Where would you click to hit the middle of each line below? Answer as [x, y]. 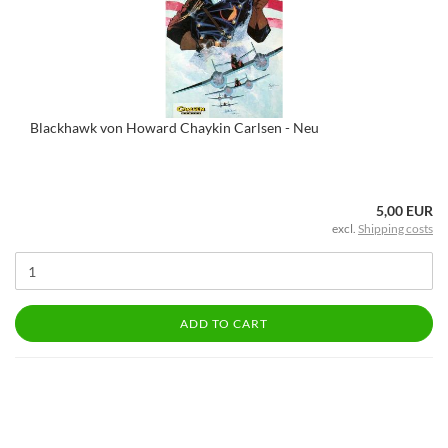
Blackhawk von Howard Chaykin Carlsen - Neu [174, 127]
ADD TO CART [224, 323]
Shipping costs [395, 228]
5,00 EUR [404, 210]
